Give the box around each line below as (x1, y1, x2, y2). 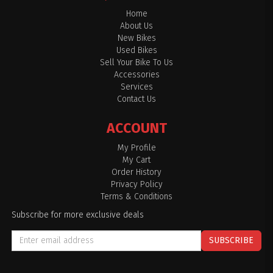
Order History (112, 166, 161, 177)
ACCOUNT (106, 119, 167, 136)
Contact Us (117, 93, 156, 104)
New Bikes (117, 32, 156, 43)
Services (120, 81, 153, 92)
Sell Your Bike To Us (100, 57, 173, 68)
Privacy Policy (110, 179, 163, 190)
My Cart (122, 154, 151, 165)
